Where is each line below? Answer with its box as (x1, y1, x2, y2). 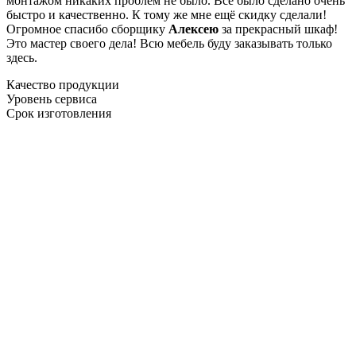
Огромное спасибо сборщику (6, 21, 168, 36)
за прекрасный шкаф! (219, 21, 338, 36)
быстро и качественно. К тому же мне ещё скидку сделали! (6, 7, 327, 21)
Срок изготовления (6, 106, 111, 120)
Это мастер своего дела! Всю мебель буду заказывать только (6, 36, 332, 50)
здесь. (6, 50, 37, 64)
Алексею (168, 21, 219, 36)
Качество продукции (6, 77, 119, 91)
